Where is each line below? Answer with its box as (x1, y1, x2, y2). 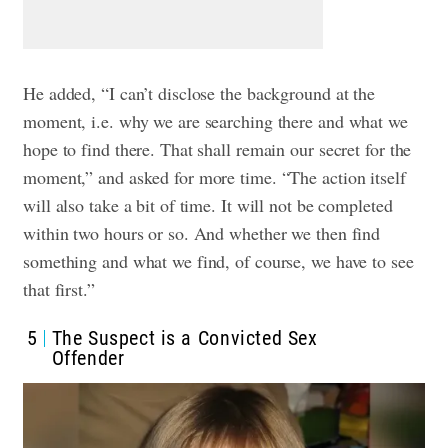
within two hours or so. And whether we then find (23, 221, 381, 246)
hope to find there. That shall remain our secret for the (23, 137, 412, 162)
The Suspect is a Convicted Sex (51, 326, 318, 351)
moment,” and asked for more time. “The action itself (23, 165, 406, 190)
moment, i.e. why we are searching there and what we (23, 109, 408, 134)
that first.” (23, 277, 95, 302)
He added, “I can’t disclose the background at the (23, 81, 376, 106)
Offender (51, 346, 125, 371)
